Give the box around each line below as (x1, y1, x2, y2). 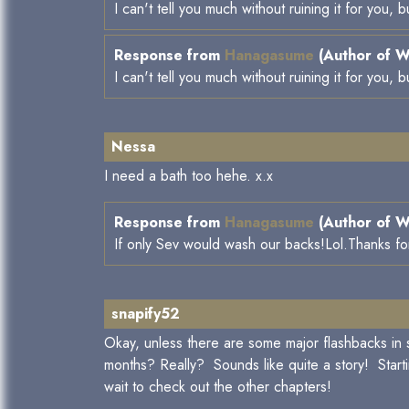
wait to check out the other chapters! (104, 376, 331, 398)
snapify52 (111, 303, 180, 325)
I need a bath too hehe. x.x (104, 165, 273, 187)
